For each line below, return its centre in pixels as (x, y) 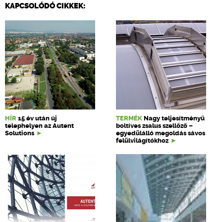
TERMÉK (129, 118)
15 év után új (37, 118)
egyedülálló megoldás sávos (161, 133)
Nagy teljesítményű (174, 118)
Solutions (20, 133)
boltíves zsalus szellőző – (155, 126)
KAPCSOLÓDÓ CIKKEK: (45, 6)
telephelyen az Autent (39, 126)
